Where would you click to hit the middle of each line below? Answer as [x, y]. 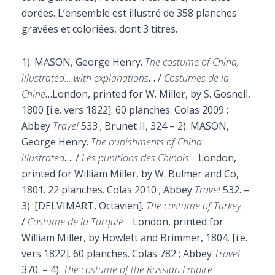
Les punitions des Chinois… [139, 158]
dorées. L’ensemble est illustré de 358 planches [129, 13]
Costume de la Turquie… [79, 222]
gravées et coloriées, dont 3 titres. [99, 29]
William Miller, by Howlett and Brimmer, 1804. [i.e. [134, 238]
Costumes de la [196, 78]
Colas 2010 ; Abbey [151, 190]
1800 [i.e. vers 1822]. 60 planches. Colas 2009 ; [125, 110]
